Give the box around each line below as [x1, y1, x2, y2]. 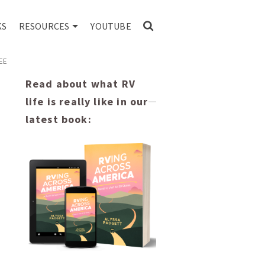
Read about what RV [25, 76, 136, 91]
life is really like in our [25, 94, 148, 108]
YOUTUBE [91, 20, 131, 32]
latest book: [25, 112, 92, 126]
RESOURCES [18, 20, 70, 32]
